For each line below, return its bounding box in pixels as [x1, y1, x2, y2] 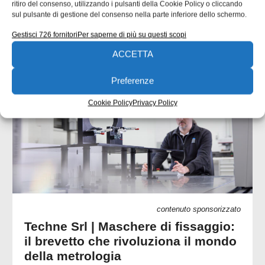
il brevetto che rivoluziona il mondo [24, 234, 237, 248]
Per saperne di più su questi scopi [77, 30, 186, 39]
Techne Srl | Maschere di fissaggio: [24, 219, 235, 234]
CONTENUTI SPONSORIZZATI [138, 59, 238, 67]
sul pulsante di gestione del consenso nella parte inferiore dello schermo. [12, 10, 247, 19]
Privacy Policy [132, 98, 177, 107]
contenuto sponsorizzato [157, 205, 241, 214]
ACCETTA [112, 49, 153, 59]
